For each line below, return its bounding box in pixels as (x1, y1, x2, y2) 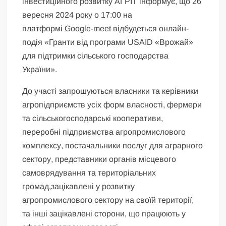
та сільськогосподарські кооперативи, (22, 114, 163, 123)
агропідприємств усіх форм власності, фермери (22, 100, 202, 109)
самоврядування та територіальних (22, 168, 156, 177)
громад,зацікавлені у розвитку (22, 182, 135, 191)
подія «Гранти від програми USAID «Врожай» (22, 37, 194, 46)
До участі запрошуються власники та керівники (22, 86, 199, 95)
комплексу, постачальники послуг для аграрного (22, 141, 203, 150)
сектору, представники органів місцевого (22, 154, 177, 163)
